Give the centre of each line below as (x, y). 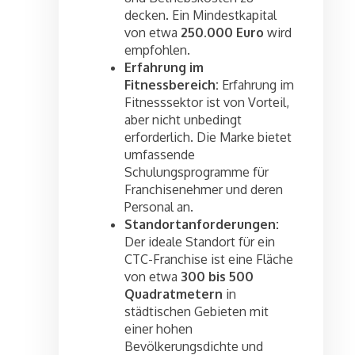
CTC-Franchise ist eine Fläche (209, 260)
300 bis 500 (217, 277)
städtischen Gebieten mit (197, 312)
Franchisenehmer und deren (204, 190)
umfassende (160, 155)
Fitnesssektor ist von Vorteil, (207, 103)
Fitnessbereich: (172, 85)
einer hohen (158, 329)
